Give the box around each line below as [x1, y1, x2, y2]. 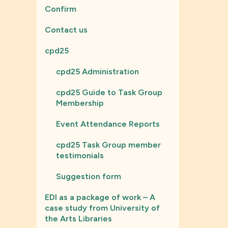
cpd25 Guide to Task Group [56, 88, 162, 97]
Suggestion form [56, 172, 121, 181]
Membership [56, 98, 104, 108]
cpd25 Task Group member [56, 140, 161, 150]
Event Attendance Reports [56, 119, 160, 129]
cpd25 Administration [56, 67, 139, 76]
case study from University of [45, 203, 160, 213]
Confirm [45, 4, 76, 14]
